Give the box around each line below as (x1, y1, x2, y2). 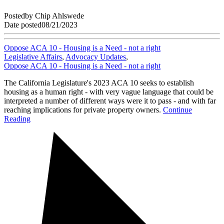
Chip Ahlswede (35, 11, 84, 20)
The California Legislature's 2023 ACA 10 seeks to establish (4, 78, 194, 87)
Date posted (4, 20, 41, 29)
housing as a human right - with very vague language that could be (4, 87, 213, 96)
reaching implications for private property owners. (4, 105, 163, 114)
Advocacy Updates (65, 52, 126, 61)
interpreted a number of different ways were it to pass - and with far (4, 96, 216, 105)
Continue (163, 105, 192, 114)
